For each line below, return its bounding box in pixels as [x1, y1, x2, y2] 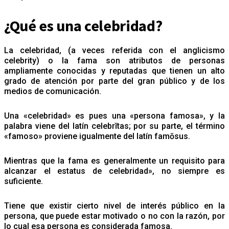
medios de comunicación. [4, 86, 103, 96]
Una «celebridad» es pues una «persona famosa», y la [4, 110, 225, 121]
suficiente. [4, 176, 45, 186]
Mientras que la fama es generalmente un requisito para [4, 155, 225, 166]
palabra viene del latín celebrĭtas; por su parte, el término [4, 121, 225, 131]
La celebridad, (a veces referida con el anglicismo [4, 45, 225, 55]
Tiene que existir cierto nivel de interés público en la [4, 200, 225, 211]
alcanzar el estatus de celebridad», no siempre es [4, 166, 225, 176]
